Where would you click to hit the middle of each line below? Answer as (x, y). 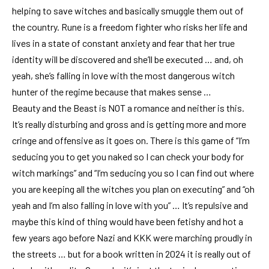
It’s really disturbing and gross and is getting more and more (129, 124)
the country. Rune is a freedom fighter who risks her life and (130, 27)
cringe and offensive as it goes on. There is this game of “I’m (131, 141)
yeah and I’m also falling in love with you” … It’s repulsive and (130, 205)
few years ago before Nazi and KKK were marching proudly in (132, 238)
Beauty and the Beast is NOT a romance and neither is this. (128, 108)
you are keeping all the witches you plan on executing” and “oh (133, 189)
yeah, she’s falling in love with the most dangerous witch (123, 76)
